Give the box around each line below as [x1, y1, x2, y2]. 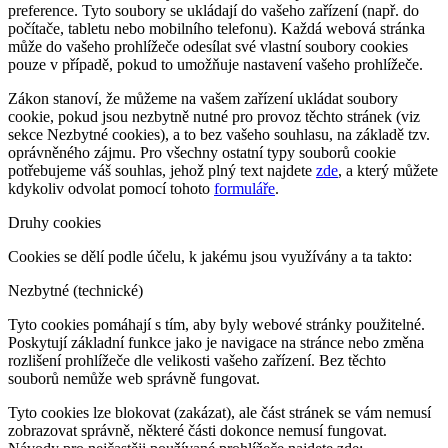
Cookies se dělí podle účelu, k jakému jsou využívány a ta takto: [8, 248, 412, 266]
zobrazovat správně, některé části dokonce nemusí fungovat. [8, 422, 387, 440]
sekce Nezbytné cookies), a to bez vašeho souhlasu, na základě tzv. [8, 126, 430, 144]
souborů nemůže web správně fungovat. [8, 370, 260, 388]
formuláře [214, 180, 275, 198]
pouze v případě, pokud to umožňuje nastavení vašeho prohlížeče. [8, 56, 423, 74]
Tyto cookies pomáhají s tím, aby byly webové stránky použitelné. [8, 316, 425, 334]
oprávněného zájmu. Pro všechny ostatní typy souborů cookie [8, 144, 396, 162]
